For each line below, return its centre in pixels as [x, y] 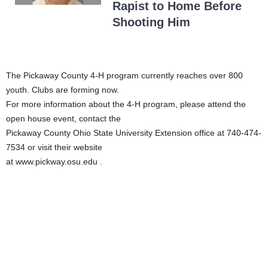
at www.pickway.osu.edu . [54, 162]
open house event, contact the [63, 119]
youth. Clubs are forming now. [63, 90]
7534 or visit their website [54, 147]
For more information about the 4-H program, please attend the [126, 104]
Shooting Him [151, 22]
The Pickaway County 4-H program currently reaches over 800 [124, 76]
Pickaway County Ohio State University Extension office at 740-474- [134, 133]
